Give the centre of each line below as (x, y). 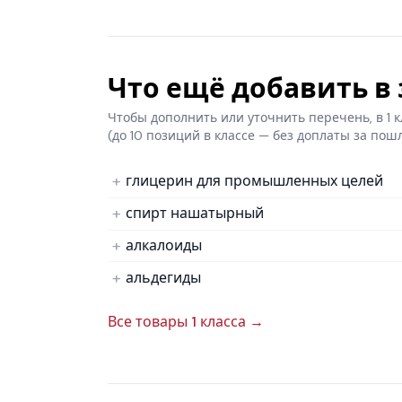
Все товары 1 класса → (186, 322)
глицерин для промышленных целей (254, 181)
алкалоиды (164, 245)
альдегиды (163, 277)
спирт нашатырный (195, 214)
